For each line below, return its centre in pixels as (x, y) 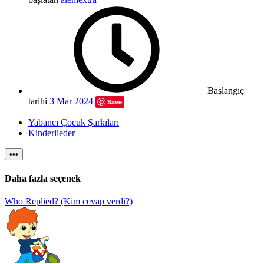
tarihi (38, 101)
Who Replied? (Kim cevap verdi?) (69, 201)
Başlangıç (226, 91)
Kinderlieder (52, 133)
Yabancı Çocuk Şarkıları (74, 123)
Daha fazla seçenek (43, 178)
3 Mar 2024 (71, 101)
